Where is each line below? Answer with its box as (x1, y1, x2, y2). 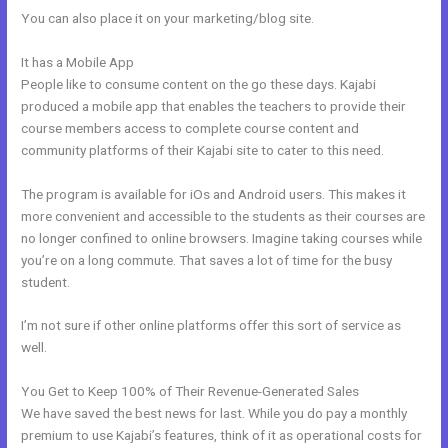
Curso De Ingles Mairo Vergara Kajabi (137, 53, 358, 70)
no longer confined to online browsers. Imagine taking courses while (21, 229, 423, 246)
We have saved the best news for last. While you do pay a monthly (21, 405, 408, 422)
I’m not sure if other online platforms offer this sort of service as (21, 317, 402, 334)
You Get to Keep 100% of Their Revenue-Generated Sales (21, 383, 360, 400)
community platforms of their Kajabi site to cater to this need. (21, 141, 385, 158)
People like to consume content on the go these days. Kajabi (21, 75, 377, 92)
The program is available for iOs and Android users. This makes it (21, 185, 407, 202)
